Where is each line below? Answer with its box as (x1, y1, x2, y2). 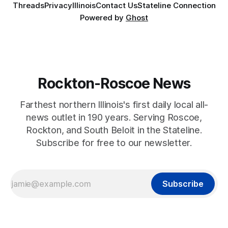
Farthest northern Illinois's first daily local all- (19, 99, 209, 110)
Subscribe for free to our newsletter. (36, 137, 192, 149)
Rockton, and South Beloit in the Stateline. (26, 125, 202, 136)
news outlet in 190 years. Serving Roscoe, (26, 112, 202, 123)
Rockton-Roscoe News (38, 74, 190, 93)
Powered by (80, 13, 126, 23)
